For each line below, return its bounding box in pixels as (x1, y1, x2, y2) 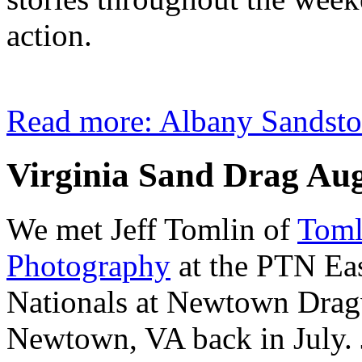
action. (6, 17, 92, 53)
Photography (6, 247, 170, 283)
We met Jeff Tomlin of (6, 211, 297, 246)
